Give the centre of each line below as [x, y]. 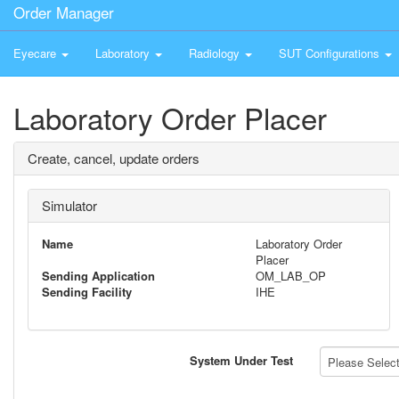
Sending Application [98, 276]
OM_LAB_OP [291, 276]
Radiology [216, 53]
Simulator [69, 205]
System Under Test [241, 360]
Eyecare [37, 53]
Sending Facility [87, 292]
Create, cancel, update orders [114, 158]
